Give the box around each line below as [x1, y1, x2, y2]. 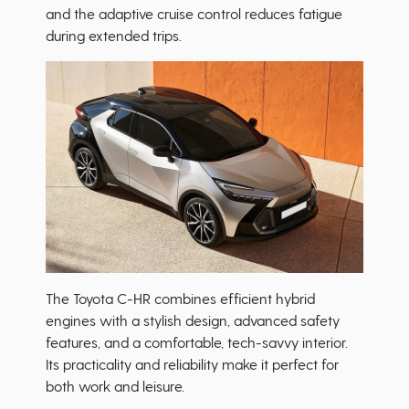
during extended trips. [46, 26, 185, 45]
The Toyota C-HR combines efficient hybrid [46, 289, 315, 308]
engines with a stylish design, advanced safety [46, 311, 340, 330]
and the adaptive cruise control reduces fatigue [46, 5, 342, 23]
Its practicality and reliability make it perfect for [46, 355, 339, 373]
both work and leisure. [46, 377, 184, 395]
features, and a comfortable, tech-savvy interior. [46, 333, 348, 351]
